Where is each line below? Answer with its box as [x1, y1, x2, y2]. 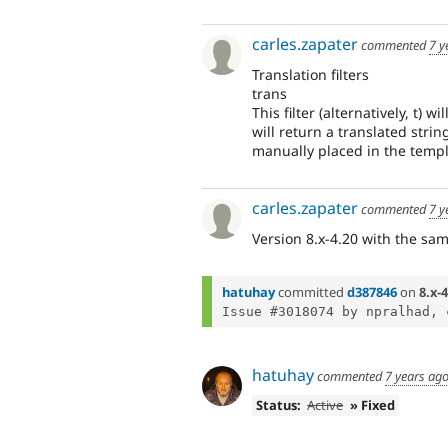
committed [275, 282, 347, 301]
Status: [255, 396, 301, 415]
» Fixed [350, 396, 396, 415]
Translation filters [252, 64, 369, 84]
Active [307, 396, 344, 415]
